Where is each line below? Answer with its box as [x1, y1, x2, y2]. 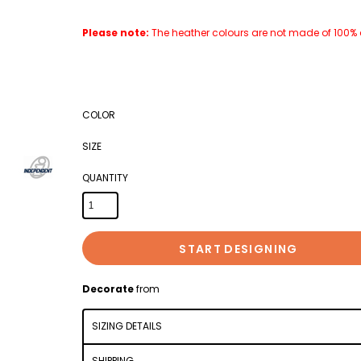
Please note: [82, 26, 149, 39]
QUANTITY [82, 171, 128, 185]
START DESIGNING [179, 240, 298, 257]
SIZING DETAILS [92, 319, 162, 333]
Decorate [82, 282, 134, 296]
